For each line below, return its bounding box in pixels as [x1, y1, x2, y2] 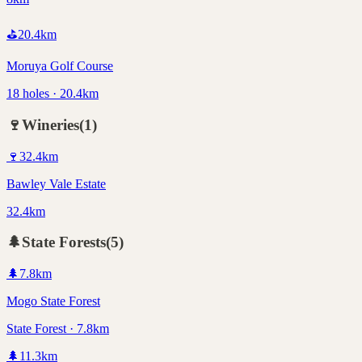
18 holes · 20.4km [6, 86, 99, 101]
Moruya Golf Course [6, 59, 113, 74]
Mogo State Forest [6, 294, 100, 309]
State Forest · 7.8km [6, 322, 109, 336]
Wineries [22, 116, 79, 133]
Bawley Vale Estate [6, 176, 106, 191]
